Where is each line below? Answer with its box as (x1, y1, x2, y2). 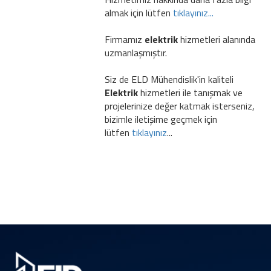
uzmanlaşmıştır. (104, 45, 167, 60)
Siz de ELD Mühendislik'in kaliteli (104, 71, 233, 87)
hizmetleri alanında (177, 31, 255, 47)
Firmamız (104, 31, 145, 47)
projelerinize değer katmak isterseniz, (104, 98, 255, 113)
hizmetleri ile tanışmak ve (140, 85, 243, 100)
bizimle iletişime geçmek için (104, 111, 217, 126)
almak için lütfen (104, 5, 173, 20)
